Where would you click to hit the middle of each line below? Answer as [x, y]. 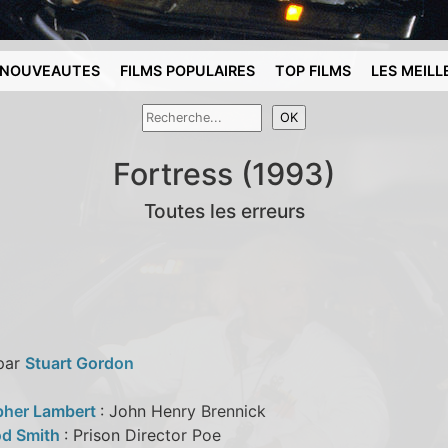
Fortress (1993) [224, 173]
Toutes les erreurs [224, 210]
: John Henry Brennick [182, 410]
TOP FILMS [313, 70]
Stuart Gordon [79, 362]
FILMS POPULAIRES [188, 70]
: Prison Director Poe [142, 434]
